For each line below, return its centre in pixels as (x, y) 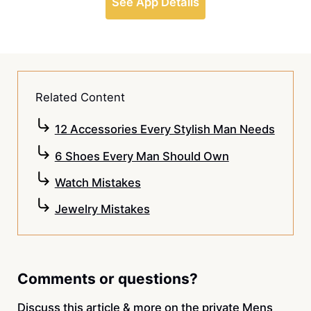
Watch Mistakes (98, 182)
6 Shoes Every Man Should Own (142, 156)
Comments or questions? (107, 278)
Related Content (80, 97)
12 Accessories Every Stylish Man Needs (165, 129)
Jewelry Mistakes (102, 209)
